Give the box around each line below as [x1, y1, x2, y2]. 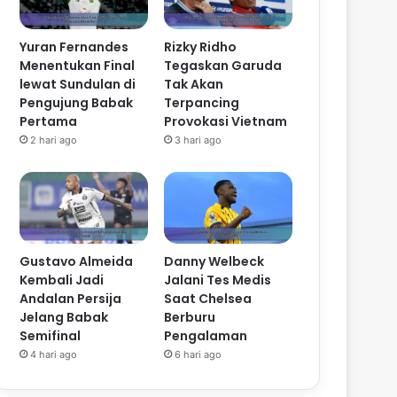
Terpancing [164, 93, 240, 112]
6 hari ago [175, 348, 222, 362]
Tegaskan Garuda [164, 56, 283, 74]
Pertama [19, 112, 78, 130]
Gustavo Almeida [19, 253, 134, 271]
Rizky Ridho [164, 37, 237, 56]
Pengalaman [164, 327, 248, 346]
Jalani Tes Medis [164, 271, 272, 290]
